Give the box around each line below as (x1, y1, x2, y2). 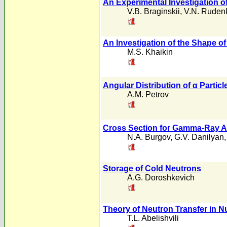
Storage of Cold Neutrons (103, 164, 201, 173)
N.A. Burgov (127, 133, 170, 142)
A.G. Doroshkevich (127, 173, 195, 182)
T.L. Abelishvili (127, 214, 179, 222)
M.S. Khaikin (127, 48, 173, 56)
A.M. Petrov (127, 90, 169, 99)
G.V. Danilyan (174, 133, 224, 142)
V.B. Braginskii (127, 7, 180, 16)
